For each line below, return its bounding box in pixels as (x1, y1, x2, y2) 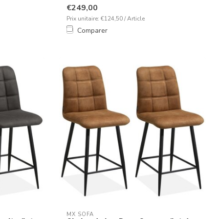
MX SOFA (66, 210, 94, 218)
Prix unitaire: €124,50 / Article (66, 14, 145, 22)
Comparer (77, 25, 108, 35)
